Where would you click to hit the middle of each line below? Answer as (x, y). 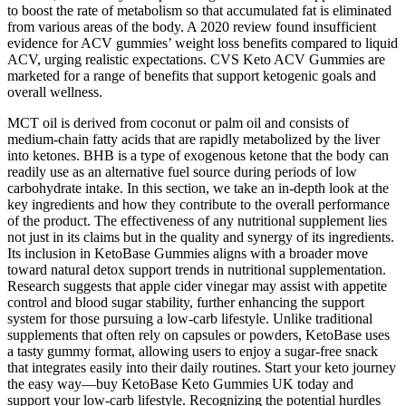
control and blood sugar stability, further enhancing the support (186, 303)
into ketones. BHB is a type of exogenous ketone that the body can (198, 156)
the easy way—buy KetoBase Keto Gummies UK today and (180, 384)
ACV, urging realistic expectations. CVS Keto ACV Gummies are (196, 60)
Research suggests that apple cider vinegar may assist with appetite (197, 286)
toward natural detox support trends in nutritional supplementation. (197, 270)
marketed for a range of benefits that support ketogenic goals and (192, 76)
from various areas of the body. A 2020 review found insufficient (192, 27)
